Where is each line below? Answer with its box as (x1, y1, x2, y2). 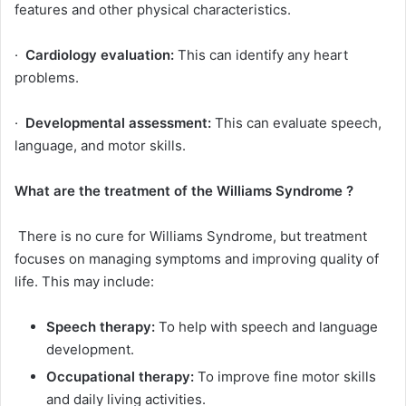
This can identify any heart (174, 46, 348, 64)
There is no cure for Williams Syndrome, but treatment (14, 227, 367, 246)
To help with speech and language (155, 318, 378, 336)
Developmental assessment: (25, 114, 211, 132)
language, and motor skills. (14, 137, 186, 155)
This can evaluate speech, (211, 114, 382, 132)
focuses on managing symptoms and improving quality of (14, 250, 379, 268)
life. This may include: (14, 273, 154, 291)
